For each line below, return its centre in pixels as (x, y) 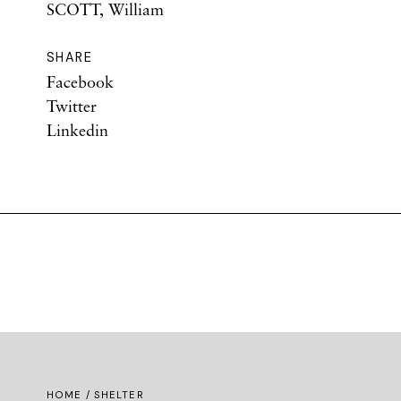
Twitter (72, 106)
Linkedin (77, 130)
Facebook (80, 81)
